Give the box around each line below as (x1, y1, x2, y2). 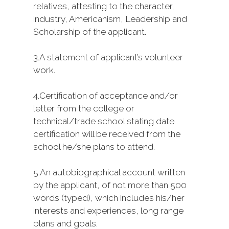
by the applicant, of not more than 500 (33, 180, 187, 190)
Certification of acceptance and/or (39, 90, 178, 101)
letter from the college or (33, 103, 134, 113)
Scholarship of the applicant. (33, 27, 146, 37)
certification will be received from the (33, 129, 180, 139)
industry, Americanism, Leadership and (33, 14, 187, 24)
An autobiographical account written (40, 167, 185, 177)
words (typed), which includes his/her (33, 193, 185, 203)
